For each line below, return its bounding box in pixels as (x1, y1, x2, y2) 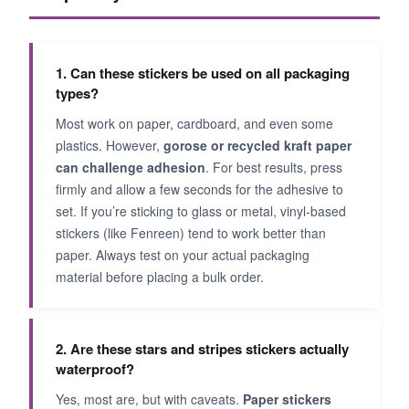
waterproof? (56, 358, 134, 379)
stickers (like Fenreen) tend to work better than (56, 223, 326, 242)
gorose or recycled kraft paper (163, 135, 351, 154)
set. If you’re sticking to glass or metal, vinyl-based (56, 201, 346, 220)
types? (56, 82, 99, 103)
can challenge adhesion (56, 157, 205, 176)
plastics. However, (56, 135, 163, 154)
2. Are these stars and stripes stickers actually (56, 338, 349, 359)
